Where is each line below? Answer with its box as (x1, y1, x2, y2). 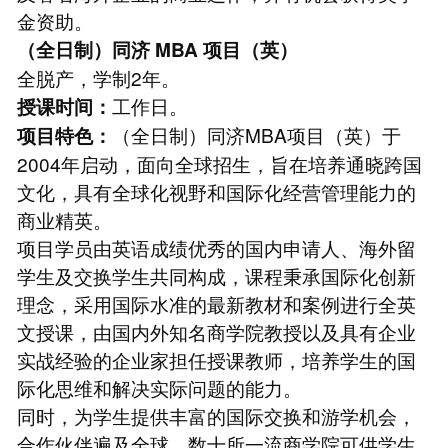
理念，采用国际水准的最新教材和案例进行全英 (16, 289, 416, 317)
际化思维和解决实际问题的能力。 (16, 373, 302, 401)
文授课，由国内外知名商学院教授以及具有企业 (16, 317, 416, 345)
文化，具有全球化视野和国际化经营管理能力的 (16, 177, 416, 205)
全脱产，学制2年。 (16, 63, 180, 91)
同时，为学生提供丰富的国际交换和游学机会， (16, 401, 416, 429)
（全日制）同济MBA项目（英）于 (111, 120, 401, 148)
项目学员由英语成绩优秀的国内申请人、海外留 (16, 233, 416, 261)
